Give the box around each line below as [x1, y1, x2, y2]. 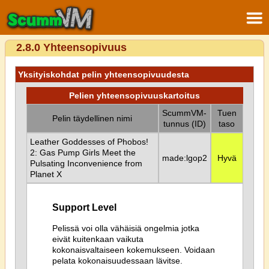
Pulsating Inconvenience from [29, 159, 142, 168]
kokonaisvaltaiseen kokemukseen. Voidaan [52, 244, 215, 255]
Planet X [29, 169, 62, 179]
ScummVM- [162, 108, 207, 118]
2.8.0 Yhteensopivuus [16, 41, 127, 53]
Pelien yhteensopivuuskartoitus [69, 91, 200, 100]
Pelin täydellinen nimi [52, 113, 132, 123]
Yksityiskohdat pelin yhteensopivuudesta [18, 70, 189, 79]
